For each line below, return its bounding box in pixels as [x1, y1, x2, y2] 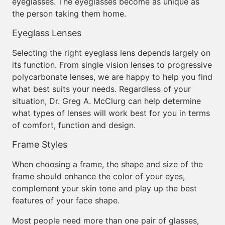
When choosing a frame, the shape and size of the [12, 159, 203, 169]
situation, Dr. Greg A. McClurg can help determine [12, 96, 201, 106]
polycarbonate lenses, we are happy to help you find [12, 72, 212, 82]
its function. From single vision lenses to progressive [12, 60, 212, 70]
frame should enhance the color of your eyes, [12, 171, 185, 181]
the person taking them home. [12, 9, 126, 19]
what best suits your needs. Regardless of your [12, 84, 191, 94]
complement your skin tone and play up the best [12, 183, 197, 193]
